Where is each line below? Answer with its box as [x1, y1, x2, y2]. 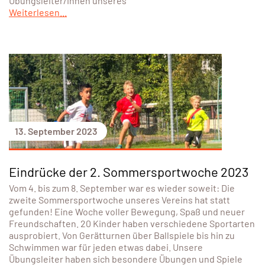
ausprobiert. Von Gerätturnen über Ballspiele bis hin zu [9, 229, 235, 241]
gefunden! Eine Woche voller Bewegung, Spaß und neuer [9, 205, 245, 217]
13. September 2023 [15, 125, 98, 137]
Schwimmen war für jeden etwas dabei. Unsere [9, 241, 203, 253]
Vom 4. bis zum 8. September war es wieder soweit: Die [9, 182, 235, 193]
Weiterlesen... [9, 6, 67, 18]
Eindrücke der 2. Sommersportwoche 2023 [9, 163, 248, 179]
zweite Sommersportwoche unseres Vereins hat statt [9, 193, 230, 205]
